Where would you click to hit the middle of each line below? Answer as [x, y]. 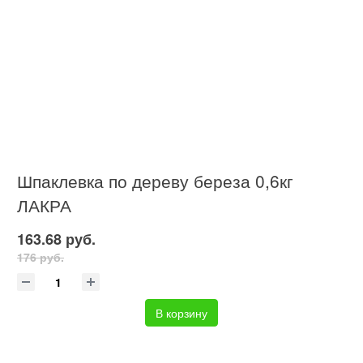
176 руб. [41, 256]
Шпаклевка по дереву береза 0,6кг [155, 181]
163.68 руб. [56, 239]
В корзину [181, 313]
